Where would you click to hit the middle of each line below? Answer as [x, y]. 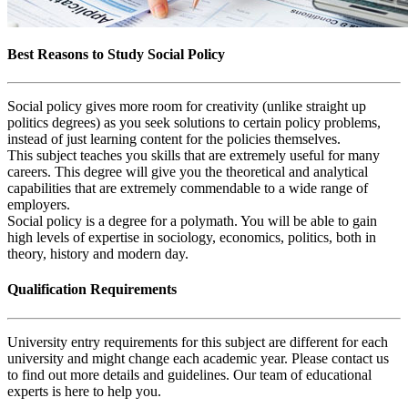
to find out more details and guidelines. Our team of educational [189, 374]
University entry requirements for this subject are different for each [198, 342]
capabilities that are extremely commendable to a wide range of [188, 189]
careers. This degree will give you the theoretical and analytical [188, 172]
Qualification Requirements [92, 290]
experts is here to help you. [84, 391]
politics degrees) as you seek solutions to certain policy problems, [194, 123]
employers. [39, 205]
